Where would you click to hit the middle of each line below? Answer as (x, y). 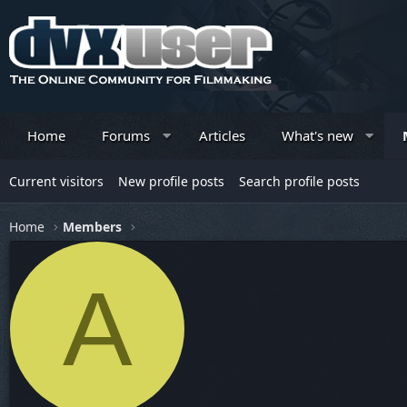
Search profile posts (299, 181)
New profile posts (171, 181)
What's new (317, 135)
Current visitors (56, 181)
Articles (222, 135)
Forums (126, 135)
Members (93, 227)
